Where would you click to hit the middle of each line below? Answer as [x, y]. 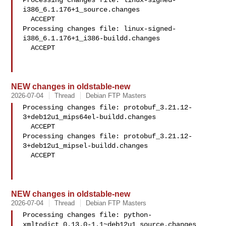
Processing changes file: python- [88, 215]
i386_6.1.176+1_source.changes [81, 10]
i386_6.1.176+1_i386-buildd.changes [92, 38]
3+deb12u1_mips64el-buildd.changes [90, 117]
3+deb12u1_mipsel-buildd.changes [86, 146]
